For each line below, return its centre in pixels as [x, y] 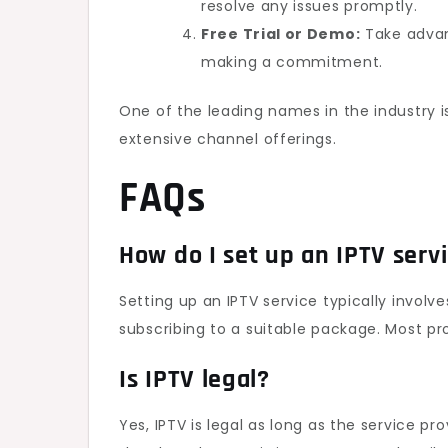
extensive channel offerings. [228, 139]
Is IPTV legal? [194, 379]
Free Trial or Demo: [281, 34]
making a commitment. [292, 62]
